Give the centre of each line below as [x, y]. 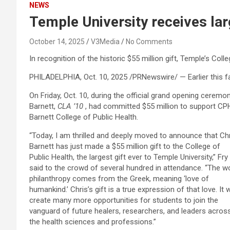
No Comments [149, 42]
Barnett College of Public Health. [84, 117]
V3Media [105, 42]
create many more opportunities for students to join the [124, 200]
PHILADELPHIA [55, 77]
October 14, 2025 [57, 42]
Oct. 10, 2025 [106, 77]
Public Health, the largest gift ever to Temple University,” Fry [129, 157]
